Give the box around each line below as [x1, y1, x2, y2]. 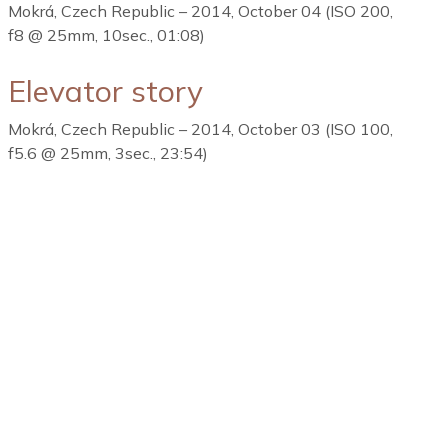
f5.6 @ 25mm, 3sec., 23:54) [7, 143, 208, 163]
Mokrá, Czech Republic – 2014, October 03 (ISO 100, [7, 119, 393, 139]
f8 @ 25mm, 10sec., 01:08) [7, 25, 205, 45]
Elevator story [7, 72, 203, 110]
